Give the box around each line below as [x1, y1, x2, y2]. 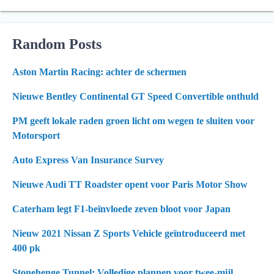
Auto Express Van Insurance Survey [12, 155, 164, 165]
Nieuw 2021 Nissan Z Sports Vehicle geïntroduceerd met [12, 228, 245, 239]
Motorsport [12, 130, 60, 141]
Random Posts [12, 36, 102, 52]
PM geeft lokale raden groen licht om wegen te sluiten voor [12, 116, 254, 126]
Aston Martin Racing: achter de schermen [12, 67, 187, 77]
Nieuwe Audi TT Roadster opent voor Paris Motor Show [12, 179, 248, 190]
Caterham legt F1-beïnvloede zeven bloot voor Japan [12, 204, 231, 214]
